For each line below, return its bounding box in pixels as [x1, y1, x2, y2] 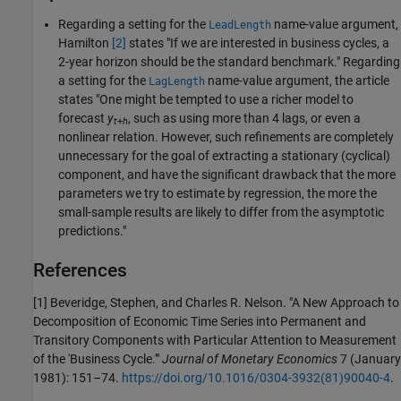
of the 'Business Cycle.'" [33, 351, 162, 366]
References [33, 259, 127, 281]
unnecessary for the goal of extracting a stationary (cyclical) [58, 148, 390, 163]
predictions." [58, 223, 126, 238]
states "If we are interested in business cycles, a [126, 35, 389, 50]
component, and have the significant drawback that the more [58, 166, 396, 182]
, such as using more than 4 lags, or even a [128, 110, 361, 125]
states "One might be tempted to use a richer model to [58, 91, 354, 107]
